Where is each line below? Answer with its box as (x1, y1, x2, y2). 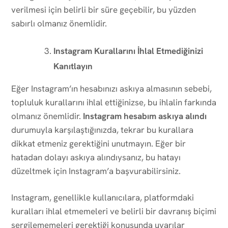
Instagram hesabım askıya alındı (83, 110, 207, 122)
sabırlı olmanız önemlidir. (11, 17, 107, 29)
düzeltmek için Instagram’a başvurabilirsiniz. (11, 165, 181, 177)
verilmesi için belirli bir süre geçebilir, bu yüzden (11, 4, 196, 15)
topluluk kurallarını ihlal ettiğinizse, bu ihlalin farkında (11, 96, 216, 108)
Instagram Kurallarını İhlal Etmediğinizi (53, 45, 203, 56)
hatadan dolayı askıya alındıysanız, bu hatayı (11, 151, 181, 163)
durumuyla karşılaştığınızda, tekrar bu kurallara (11, 124, 193, 135)
